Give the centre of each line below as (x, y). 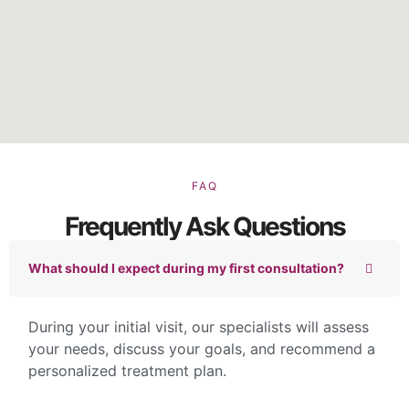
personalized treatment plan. (127, 370)
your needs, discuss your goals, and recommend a (202, 348)
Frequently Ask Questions (204, 226)
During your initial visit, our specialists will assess (199, 326)
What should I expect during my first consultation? (186, 267)
